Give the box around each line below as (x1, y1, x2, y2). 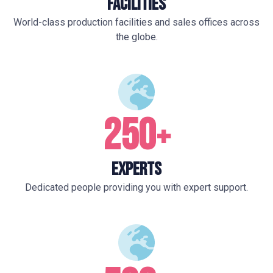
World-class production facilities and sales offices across (13, 16, 260, 29)
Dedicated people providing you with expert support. (25, 181, 248, 193)
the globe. (115, 31, 158, 43)
